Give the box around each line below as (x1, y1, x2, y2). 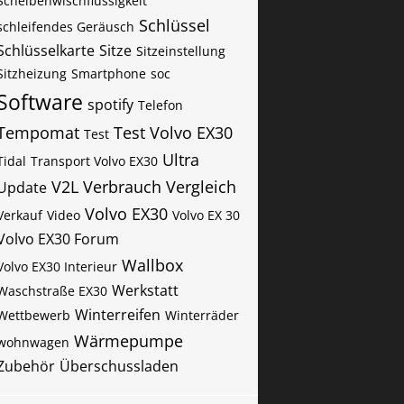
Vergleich (166, 176, 236, 197)
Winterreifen (75, 305, 161, 325)
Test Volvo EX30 (114, 122, 233, 143)
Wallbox (122, 254, 183, 276)
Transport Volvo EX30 (31, 152, 158, 170)
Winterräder (165, 307, 239, 324)
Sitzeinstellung (136, 42, 225, 60)
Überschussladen (60, 356, 179, 376)
